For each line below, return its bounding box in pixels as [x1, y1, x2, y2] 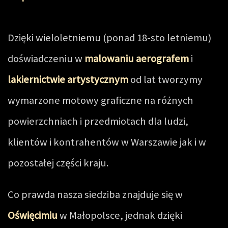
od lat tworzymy [128, 73, 203, 86]
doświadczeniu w [8, 52, 84, 65]
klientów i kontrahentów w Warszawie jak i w [8, 135, 206, 149]
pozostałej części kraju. [8, 156, 109, 169]
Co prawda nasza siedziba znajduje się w [8, 187, 183, 201]
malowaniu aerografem [84, 52, 189, 65]
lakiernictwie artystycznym [8, 73, 128, 86]
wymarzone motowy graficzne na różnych [8, 94, 193, 107]
